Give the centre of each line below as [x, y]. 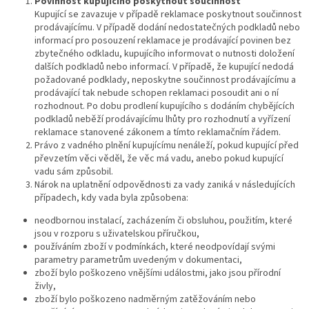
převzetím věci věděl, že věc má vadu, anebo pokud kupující [159, 159]
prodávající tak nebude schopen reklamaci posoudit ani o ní [157, 93]
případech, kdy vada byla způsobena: [111, 198]
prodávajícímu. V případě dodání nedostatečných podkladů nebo [167, 28]
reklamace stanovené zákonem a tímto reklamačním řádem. [158, 133]
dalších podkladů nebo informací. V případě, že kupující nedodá [164, 67]
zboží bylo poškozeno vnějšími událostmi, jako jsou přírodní [158, 273]
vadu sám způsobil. [74, 172]
